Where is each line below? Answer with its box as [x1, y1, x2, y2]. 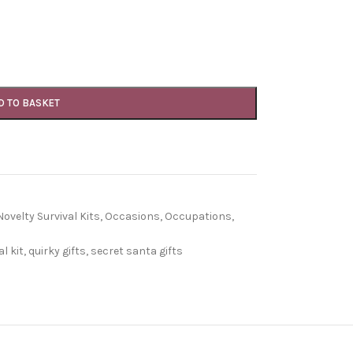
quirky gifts [28, 244, 86, 258]
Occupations [164, 210, 232, 223]
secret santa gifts [90, 244, 183, 258]
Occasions [104, 210, 160, 223]
